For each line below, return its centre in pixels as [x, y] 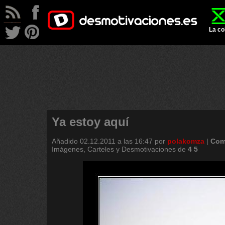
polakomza [186, 141]
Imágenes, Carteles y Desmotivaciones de [120, 149]
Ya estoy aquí [90, 122]
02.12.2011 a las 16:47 [116, 141]
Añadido [66, 141]
